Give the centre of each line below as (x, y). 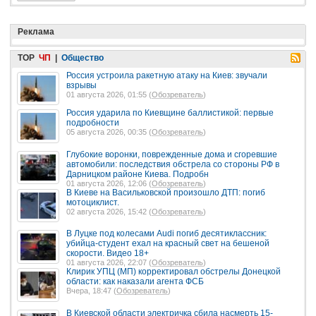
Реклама (36, 31)
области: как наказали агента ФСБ (135, 282)
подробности (93, 123)
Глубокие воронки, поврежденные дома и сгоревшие (172, 154)
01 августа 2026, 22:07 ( (109, 263)
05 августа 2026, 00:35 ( (109, 132)
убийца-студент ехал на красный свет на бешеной (168, 244)
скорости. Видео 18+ (108, 254)
